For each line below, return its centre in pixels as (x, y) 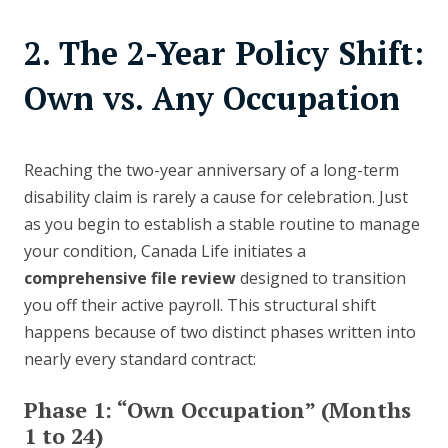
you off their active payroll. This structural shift (200, 305)
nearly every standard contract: (140, 359)
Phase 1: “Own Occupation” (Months (217, 410)
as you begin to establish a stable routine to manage (222, 224)
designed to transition (321, 278)
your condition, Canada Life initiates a (165, 251)
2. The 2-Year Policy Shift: (224, 53)
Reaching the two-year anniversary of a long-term (211, 170)
